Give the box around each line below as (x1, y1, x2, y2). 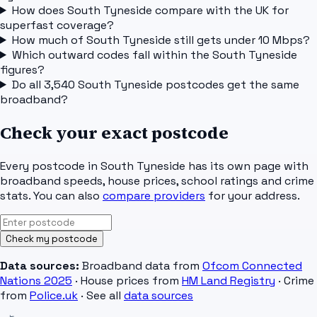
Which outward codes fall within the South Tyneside (11, 47, 297, 62)
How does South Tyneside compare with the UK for (11, 2, 289, 18)
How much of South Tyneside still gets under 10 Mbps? (11, 32, 310, 47)
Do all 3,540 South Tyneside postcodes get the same (11, 76, 299, 92)
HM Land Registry (182, 272, 275, 288)
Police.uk (30, 287, 78, 303)
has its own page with (185, 158, 309, 173)
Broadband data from (79, 258, 200, 273)
